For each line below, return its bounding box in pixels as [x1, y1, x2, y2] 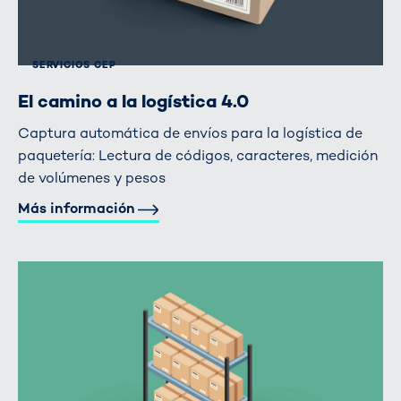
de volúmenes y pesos [18, 168, 166, 188]
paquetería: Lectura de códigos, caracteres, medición [18, 146, 378, 166]
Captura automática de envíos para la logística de [18, 124, 363, 143]
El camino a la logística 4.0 [18, 89, 249, 113]
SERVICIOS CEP [32, 59, 116, 72]
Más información [18, 199, 135, 218]
